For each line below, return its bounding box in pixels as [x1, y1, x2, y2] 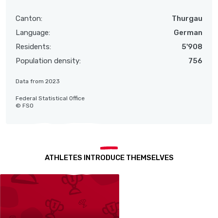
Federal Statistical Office [16, 94, 85, 102]
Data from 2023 [16, 77, 60, 85]
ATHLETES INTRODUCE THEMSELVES [44, 153, 174, 162]
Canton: [16, 14, 42, 23]
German [174, 28, 202, 37]
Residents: [16, 42, 51, 51]
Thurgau [172, 14, 202, 23]
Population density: [16, 56, 81, 65]
